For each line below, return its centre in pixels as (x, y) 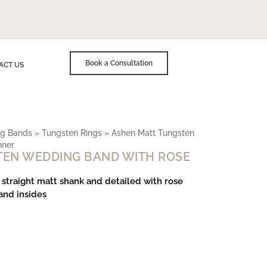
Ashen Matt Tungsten (153, 133)
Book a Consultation (119, 63)
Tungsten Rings (72, 133)
